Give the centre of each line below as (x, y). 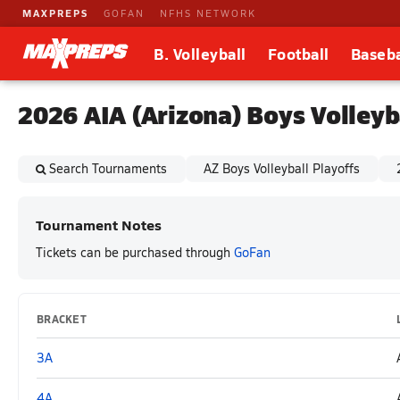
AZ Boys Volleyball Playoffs (282, 168)
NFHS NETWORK (208, 13)
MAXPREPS (55, 13)
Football (298, 54)
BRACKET (62, 319)
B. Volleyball (200, 54)
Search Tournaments (108, 168)
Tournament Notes (99, 225)
